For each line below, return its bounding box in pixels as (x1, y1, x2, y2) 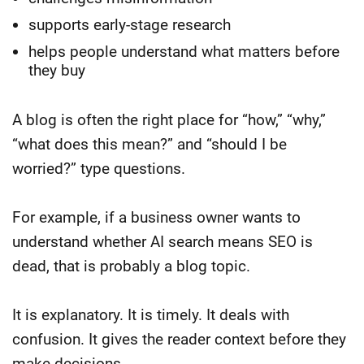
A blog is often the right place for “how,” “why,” (12, 110, 326, 129)
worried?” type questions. (12, 158, 185, 178)
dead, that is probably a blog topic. (12, 256, 250, 275)
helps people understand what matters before (28, 41, 340, 61)
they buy (28, 60, 85, 80)
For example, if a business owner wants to (12, 207, 301, 227)
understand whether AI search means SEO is (12, 232, 313, 251)
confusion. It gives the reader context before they (12, 329, 346, 349)
